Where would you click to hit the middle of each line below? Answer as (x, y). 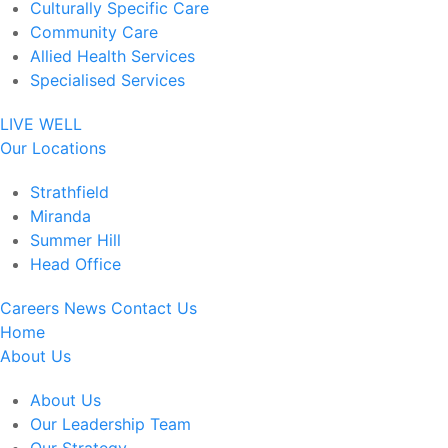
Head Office (75, 264)
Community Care (94, 32)
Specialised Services (107, 80)
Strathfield (69, 192)
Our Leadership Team (110, 424)
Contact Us (154, 308)
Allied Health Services (112, 56)
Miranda (60, 216)
